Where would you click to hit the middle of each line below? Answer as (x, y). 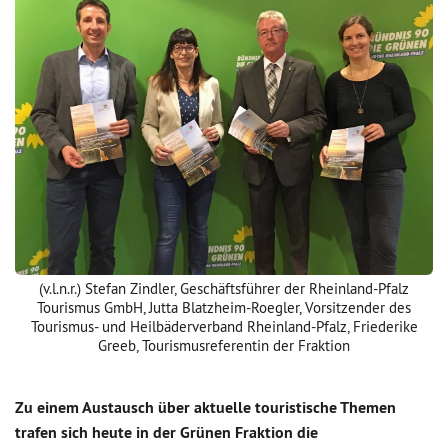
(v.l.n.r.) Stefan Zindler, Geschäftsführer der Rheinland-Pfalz (224, 288)
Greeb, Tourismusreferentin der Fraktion (224, 345)
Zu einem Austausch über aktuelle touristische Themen (205, 407)
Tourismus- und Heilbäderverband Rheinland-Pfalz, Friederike (224, 326)
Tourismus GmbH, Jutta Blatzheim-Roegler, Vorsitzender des (224, 307)
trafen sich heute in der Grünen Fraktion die (166, 432)
